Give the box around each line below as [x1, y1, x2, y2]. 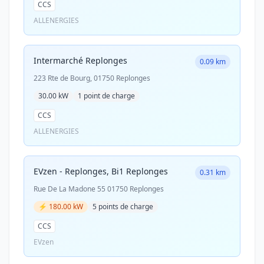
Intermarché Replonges [34, 55, 127, 66]
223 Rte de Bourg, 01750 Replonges [34, 73, 150, 83]
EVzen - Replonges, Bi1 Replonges [34, 166, 168, 177]
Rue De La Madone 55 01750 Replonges [34, 184, 164, 194]
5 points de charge [93, 202, 153, 212]
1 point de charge [78, 91, 135, 101]
